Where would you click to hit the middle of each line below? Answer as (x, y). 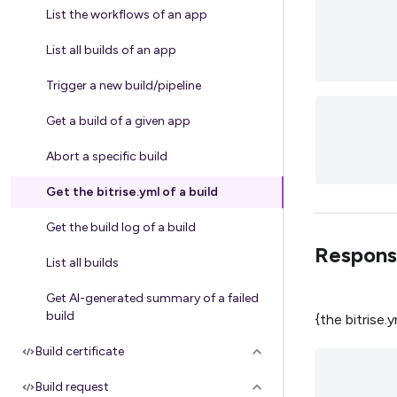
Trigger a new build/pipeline (124, 86)
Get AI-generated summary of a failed (152, 298)
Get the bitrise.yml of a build (132, 192)
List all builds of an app (111, 50)
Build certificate (80, 351)
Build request (72, 387)
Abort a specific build (107, 156)
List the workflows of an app (127, 15)
